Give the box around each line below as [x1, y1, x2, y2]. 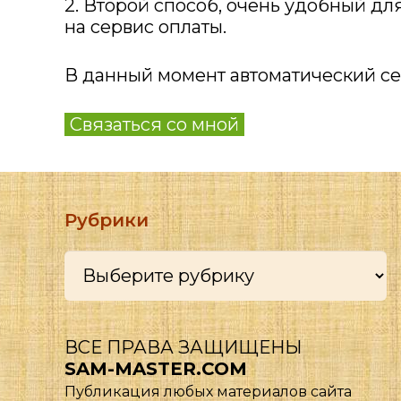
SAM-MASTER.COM [64, 358, 247, 380]
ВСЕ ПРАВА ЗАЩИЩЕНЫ [64, 337, 302, 358]
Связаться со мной [70, 114, 239, 135]
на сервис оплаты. [64, 16, 226, 38]
